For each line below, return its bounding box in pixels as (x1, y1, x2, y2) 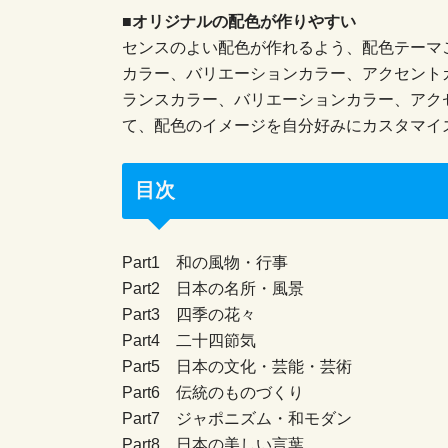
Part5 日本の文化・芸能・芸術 (122, 356, 352, 375)
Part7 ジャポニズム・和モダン (122, 408, 352, 427)
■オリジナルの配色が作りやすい (122, 11, 356, 30)
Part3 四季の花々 (122, 304, 256, 323)
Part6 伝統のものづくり (122, 382, 304, 401)
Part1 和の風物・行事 (122, 252, 288, 271)
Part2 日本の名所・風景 (122, 278, 304, 297)
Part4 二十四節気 (122, 330, 256, 349)
